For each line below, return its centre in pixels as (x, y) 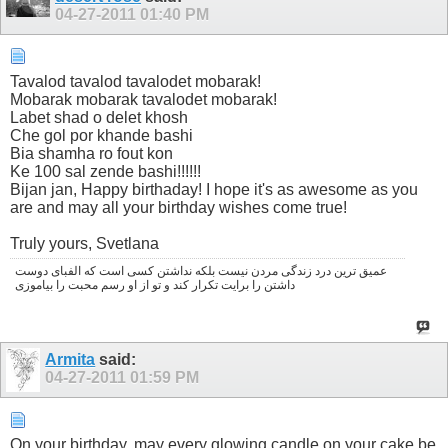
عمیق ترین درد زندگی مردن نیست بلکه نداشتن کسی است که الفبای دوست (201, 270)
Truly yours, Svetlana (84, 243)
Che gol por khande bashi (101, 135)
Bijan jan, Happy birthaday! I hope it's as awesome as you (214, 189)
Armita (70, 359)
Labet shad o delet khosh (99, 117)
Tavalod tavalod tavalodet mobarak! (135, 81)
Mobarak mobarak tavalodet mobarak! (143, 99)
